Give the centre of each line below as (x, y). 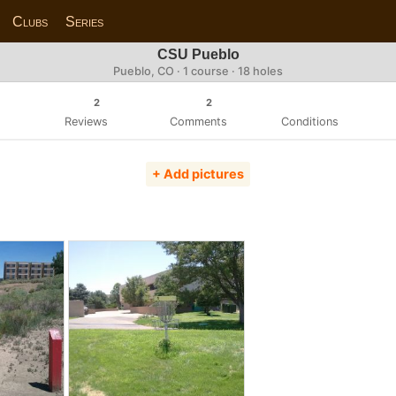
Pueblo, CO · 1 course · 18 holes (198, 71)
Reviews (86, 121)
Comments (198, 121)
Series (85, 21)
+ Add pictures (198, 174)
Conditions (310, 121)
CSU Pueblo (198, 54)
